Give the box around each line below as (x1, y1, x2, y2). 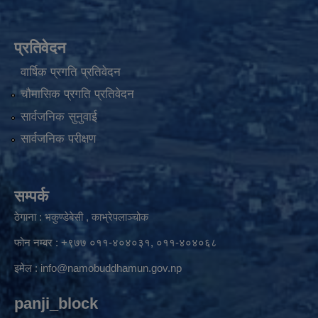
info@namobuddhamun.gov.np (40, 261, 182, 274)
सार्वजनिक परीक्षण (20, 131, 96, 146)
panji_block (14, 294, 98, 312)
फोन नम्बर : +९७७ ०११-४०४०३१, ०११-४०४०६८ (14, 236, 217, 248)
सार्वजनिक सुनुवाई (20, 109, 97, 124)
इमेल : (14, 261, 40, 274)
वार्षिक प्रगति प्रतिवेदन (20, 65, 121, 79)
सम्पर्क (14, 187, 48, 205)
